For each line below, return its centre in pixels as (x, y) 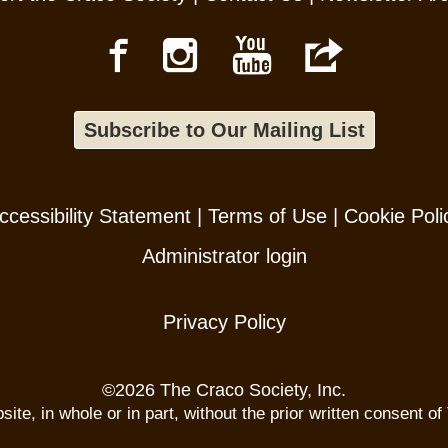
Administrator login (224, 255)
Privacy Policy (224, 321)
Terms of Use (267, 215)
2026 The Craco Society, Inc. (230, 389)
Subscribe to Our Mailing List (224, 129)
